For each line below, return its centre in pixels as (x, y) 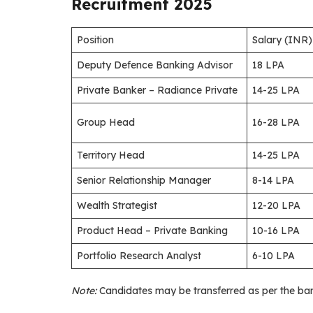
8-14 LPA (273, 180)
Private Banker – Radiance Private (157, 90)
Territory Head (111, 155)
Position (95, 39)
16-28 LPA (276, 122)
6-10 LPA (274, 255)
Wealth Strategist (117, 205)
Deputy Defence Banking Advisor (155, 65)
